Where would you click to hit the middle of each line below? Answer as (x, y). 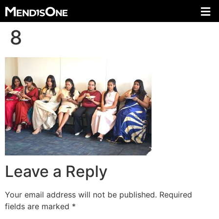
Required (176, 195)
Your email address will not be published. (81, 195)
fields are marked (38, 207)
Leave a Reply (56, 172)
